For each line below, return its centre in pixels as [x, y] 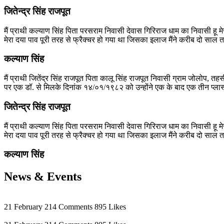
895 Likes [110, 207]
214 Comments [68, 207]
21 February [23, 207]
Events [64, 177]
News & [25, 177]
